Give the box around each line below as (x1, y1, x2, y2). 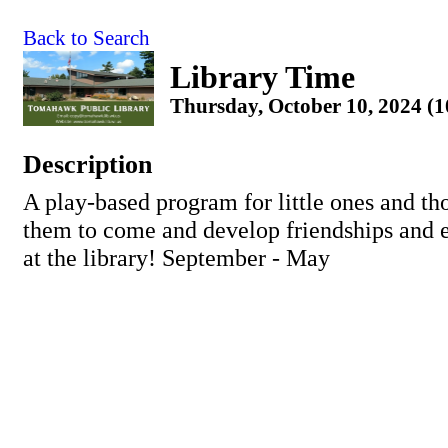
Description (23, 150, 152, 179)
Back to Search (23, 26, 150, 50)
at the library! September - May (23, 244, 330, 271)
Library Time (170, 58, 356, 95)
